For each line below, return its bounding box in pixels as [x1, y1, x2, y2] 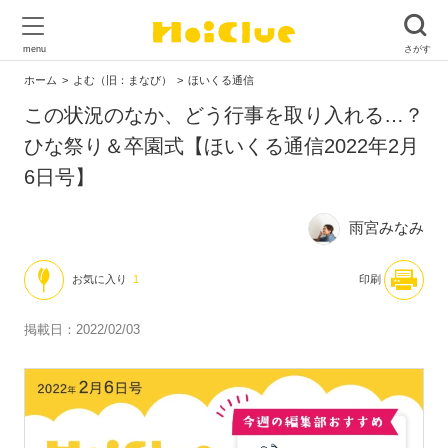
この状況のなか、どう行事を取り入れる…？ [24, 104, 424, 126]
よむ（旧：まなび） [73, 74, 172, 86]
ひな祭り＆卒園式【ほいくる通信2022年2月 [24, 135, 419, 157]
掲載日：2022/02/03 [24, 323, 140, 337]
